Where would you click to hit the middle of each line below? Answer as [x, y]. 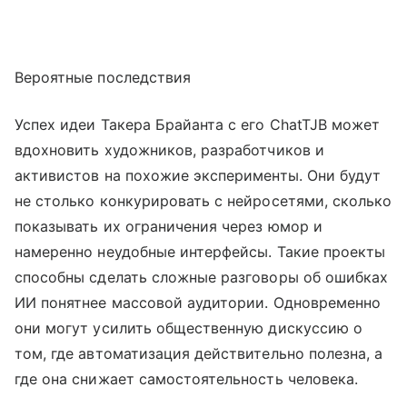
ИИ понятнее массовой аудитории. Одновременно [198, 303]
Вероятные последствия [103, 78]
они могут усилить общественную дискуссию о [189, 328]
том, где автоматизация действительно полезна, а [199, 354]
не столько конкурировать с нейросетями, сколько [203, 201]
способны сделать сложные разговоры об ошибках [202, 278]
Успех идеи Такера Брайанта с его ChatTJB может [198, 125]
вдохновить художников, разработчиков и [169, 150]
